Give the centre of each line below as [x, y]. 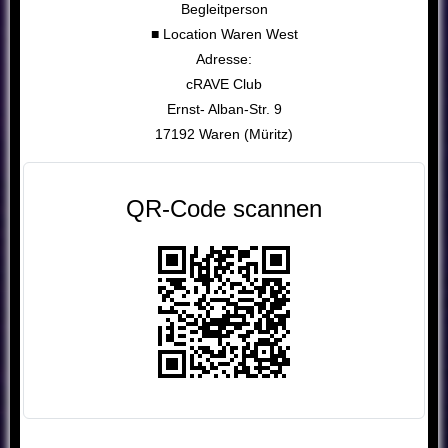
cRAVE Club [224, 84]
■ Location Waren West [224, 34]
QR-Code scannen [224, 209]
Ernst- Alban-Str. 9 [224, 109]
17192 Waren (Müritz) [224, 134]
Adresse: [224, 59]
